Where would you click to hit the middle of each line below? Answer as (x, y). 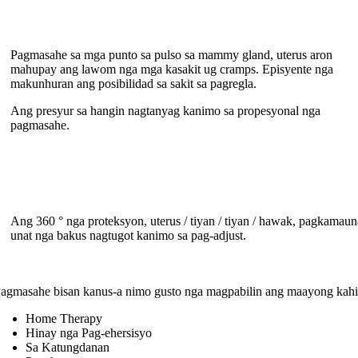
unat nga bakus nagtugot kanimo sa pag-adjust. (128, 236)
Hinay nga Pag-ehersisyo (89, 333)
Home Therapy (64, 319)
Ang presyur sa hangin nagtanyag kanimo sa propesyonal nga (165, 111)
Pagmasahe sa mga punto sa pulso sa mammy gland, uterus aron (171, 55)
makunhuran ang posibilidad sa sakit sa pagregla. (133, 84)
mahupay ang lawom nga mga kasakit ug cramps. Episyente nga (171, 70)
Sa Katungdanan (68, 348)
